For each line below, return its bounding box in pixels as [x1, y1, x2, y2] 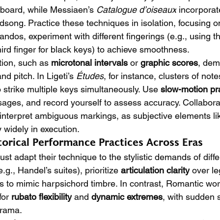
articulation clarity [121, 165, 190, 175]
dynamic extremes [91, 192, 163, 202]
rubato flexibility [11, 192, 72, 202]
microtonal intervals [51, 57, 128, 68]
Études [76, 71, 104, 81]
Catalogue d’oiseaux [96, 4, 176, 15]
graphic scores [140, 57, 198, 68]
